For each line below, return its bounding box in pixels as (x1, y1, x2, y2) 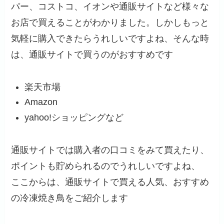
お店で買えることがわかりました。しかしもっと (11, 17, 209, 28)
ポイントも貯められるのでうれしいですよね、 (11, 160, 200, 171)
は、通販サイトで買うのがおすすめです (11, 49, 173, 60)
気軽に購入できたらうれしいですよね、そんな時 (11, 33, 209, 44)
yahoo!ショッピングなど (24, 112, 124, 122)
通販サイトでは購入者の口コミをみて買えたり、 (11, 144, 209, 155)
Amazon (24, 97, 58, 107)
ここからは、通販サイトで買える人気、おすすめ (11, 176, 209, 187)
